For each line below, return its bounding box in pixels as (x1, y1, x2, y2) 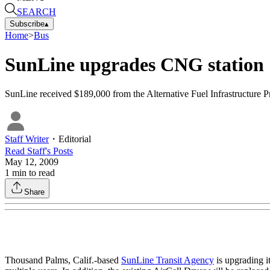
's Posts (45, 146, 73, 157)
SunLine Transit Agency (121, 255, 214, 266)
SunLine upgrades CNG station (5, 53, 264, 75)
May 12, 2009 (5, 157, 58, 168)
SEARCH (17, 6, 56, 17)
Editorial (58, 134, 91, 145)
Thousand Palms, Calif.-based (5, 255, 121, 266)
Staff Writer (5, 134, 49, 145)
